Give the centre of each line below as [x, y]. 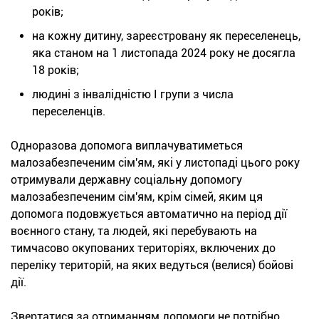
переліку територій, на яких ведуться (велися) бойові [152, 265]
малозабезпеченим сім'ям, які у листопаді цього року [155, 162]
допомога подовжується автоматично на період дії [149, 214]
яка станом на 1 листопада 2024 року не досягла [164, 53]
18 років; [56, 70]
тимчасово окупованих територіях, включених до [143, 248]
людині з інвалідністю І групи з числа [133, 94]
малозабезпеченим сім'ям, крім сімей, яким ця [137, 197]
